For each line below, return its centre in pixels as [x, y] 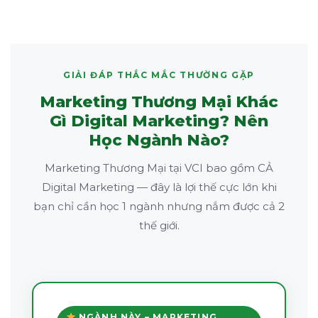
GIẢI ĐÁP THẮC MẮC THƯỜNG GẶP [159, 75]
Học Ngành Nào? [159, 140]
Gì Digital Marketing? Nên [159, 121]
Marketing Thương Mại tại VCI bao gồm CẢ [159, 168]
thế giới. [159, 225]
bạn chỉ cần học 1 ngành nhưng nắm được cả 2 [159, 206]
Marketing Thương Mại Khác [159, 102]
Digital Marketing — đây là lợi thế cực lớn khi [159, 187]
